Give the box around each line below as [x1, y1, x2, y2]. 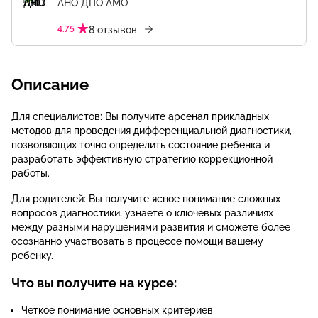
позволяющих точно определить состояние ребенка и [11, 139, 270, 150]
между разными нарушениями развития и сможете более [11, 221, 290, 233]
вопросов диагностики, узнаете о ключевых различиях [11, 207, 273, 219]
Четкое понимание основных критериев [21, 305, 213, 316]
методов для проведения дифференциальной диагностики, [11, 125, 292, 136]
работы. [11, 168, 50, 179]
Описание [11, 75, 89, 94]
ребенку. [11, 250, 53, 261]
